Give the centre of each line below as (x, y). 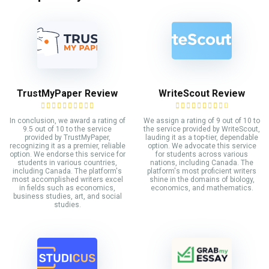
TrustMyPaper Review (67, 94)
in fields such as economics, (67, 188)
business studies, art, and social (67, 197)
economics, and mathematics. (202, 188)
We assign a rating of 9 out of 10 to (202, 121)
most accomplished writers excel (67, 180)
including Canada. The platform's (67, 171)
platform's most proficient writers (202, 171)
